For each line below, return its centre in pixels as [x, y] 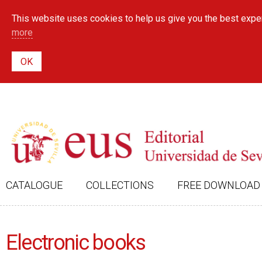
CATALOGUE [34, 185]
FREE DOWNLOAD [219, 185]
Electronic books [76, 243]
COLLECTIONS [120, 185]
